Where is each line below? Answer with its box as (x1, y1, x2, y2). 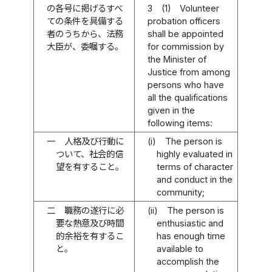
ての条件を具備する (47, 15, 124, 26)
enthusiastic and (156, 217, 223, 228)
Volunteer (180, 2, 220, 13)
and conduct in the (156, 174, 233, 185)
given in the (148, 104, 195, 115)
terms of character (156, 161, 233, 172)
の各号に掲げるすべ (47, 2, 123, 13)
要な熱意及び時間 (55, 217, 124, 228)
